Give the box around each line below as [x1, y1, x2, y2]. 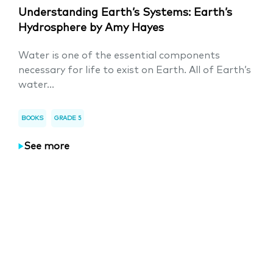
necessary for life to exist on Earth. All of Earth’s [18, 65, 251, 75]
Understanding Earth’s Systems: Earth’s [18, 7, 232, 18]
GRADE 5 [54, 115, 81, 121]
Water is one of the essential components [18, 51, 220, 60]
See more [24, 141, 69, 151]
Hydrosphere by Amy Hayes [18, 23, 164, 34]
